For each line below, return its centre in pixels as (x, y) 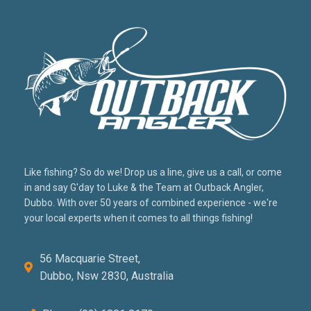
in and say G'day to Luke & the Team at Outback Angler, (144, 188)
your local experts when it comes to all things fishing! (138, 218)
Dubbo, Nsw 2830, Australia (107, 276)
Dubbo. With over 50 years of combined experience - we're (151, 203)
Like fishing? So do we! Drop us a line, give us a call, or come (153, 173)
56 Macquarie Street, (90, 259)
